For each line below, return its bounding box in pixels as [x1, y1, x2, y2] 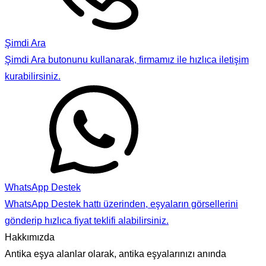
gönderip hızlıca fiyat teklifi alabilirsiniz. [5, 215, 169, 226]
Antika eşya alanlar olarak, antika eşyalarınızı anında [5, 248, 226, 259]
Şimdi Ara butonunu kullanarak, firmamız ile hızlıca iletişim [5, 54, 249, 65]
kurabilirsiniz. [5, 71, 61, 81]
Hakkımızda [5, 232, 55, 242]
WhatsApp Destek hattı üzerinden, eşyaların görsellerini [5, 198, 238, 209]
